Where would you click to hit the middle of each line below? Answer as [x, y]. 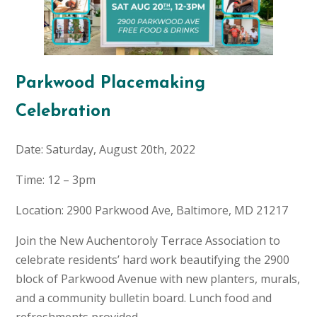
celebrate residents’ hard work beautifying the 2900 [152, 260]
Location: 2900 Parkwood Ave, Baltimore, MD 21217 [151, 211]
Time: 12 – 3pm [55, 180]
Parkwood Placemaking [110, 84]
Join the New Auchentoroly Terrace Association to [148, 241]
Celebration [63, 112]
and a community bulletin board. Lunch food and [143, 298]
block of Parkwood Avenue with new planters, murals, [157, 279]
